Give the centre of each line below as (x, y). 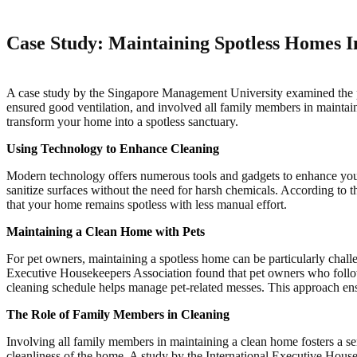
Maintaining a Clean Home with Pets (106, 232)
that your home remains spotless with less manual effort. (147, 205)
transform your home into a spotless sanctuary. (122, 122)
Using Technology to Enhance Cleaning (113, 149)
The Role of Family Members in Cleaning (118, 315)
